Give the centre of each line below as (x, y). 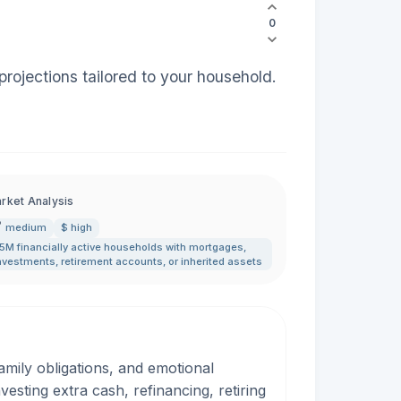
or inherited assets (215, 261)
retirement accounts (112, 261)
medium (26, 227)
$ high (77, 227)
